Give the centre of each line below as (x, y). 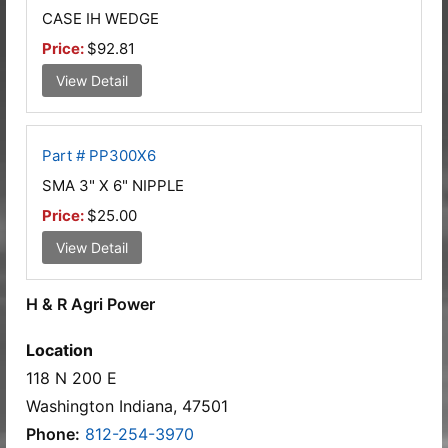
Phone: (53, 433)
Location (59, 349)
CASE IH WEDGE (100, 18)
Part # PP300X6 (99, 155)
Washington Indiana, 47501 (127, 405)
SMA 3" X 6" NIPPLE (113, 185)
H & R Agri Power (90, 303)
